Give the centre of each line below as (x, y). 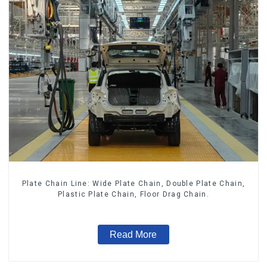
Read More (133, 234)
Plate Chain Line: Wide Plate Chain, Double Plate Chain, (133, 183)
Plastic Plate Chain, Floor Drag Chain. (133, 194)
